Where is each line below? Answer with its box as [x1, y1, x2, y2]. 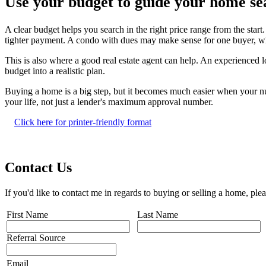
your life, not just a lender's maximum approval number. [5, 96, 213, 107]
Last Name [137, 209, 178, 220]
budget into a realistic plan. [5, 65, 105, 76]
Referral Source [7, 232, 65, 243]
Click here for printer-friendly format [14, 116, 151, 127]
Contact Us [5, 159, 72, 175]
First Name [7, 209, 48, 220]
